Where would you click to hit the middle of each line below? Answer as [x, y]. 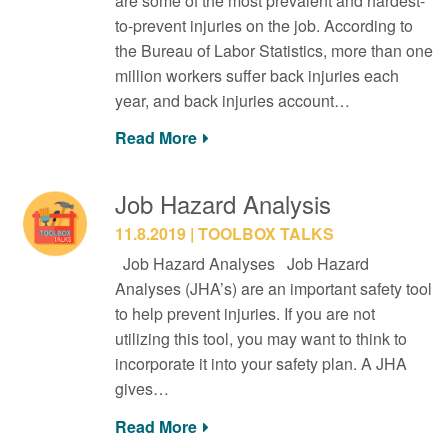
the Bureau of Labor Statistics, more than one [273, 50]
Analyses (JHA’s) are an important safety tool [273, 288]
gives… [141, 388]
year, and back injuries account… [232, 100]
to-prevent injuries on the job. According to [263, 25]
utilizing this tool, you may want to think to [260, 338]
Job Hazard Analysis [222, 203]
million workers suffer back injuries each [256, 75]
